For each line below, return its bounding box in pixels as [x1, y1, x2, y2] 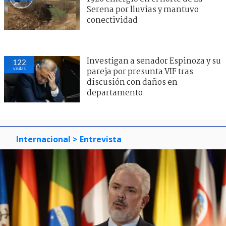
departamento [87, 86, 143, 99]
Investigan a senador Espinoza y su [87, 54, 221, 68]
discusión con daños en [87, 76, 178, 89]
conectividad [87, 14, 138, 27]
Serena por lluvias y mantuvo [87, 3, 199, 16]
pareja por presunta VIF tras [87, 65, 193, 78]
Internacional [16, 133, 71, 145]
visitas [13, 65, 26, 71]
